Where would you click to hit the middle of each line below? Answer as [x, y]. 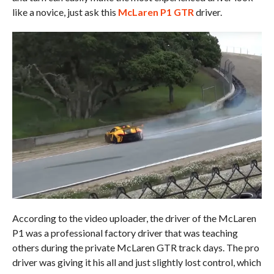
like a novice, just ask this [65, 12]
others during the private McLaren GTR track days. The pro [135, 247]
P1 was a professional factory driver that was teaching [125, 232]
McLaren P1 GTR [156, 12]
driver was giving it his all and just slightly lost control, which [136, 262]
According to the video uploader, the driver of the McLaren [134, 218]
